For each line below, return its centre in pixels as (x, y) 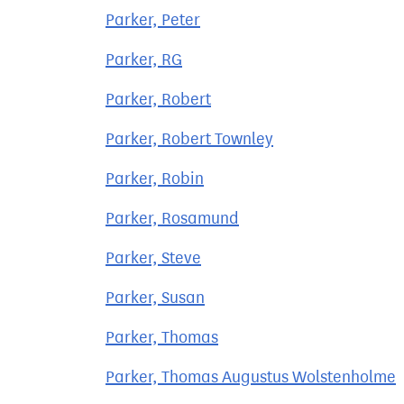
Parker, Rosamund (172, 218)
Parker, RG (144, 60)
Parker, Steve (153, 258)
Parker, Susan (155, 298)
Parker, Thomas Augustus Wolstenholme (251, 377)
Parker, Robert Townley (189, 139)
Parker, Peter (153, 20)
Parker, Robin (155, 179)
